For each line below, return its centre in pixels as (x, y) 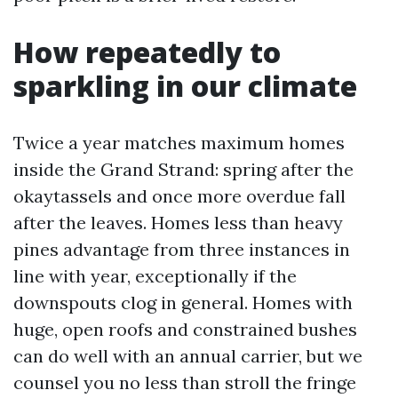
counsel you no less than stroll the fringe (185, 382)
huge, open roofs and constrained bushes (185, 329)
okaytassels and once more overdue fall (179, 196)
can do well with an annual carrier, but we (188, 356)
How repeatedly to (147, 52)
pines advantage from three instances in (182, 249)
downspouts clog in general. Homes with (183, 302)
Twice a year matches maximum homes (179, 143)
